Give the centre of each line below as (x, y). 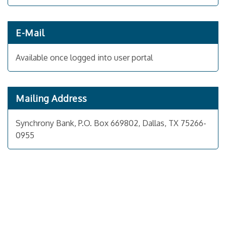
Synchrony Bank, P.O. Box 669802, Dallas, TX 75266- (111, 123)
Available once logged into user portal (84, 57)
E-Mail (30, 33)
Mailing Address (51, 98)
